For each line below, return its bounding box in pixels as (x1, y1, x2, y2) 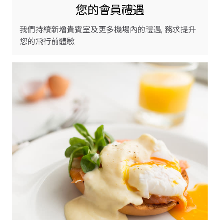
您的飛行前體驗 (20, 36, 75, 46)
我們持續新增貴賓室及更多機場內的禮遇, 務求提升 (20, 25, 196, 34)
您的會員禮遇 (76, 3, 144, 17)
